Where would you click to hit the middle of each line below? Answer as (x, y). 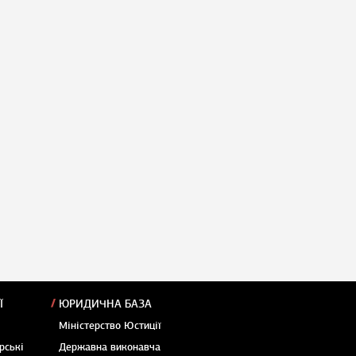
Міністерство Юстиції (110, 326)
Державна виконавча (110, 348)
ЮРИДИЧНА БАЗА (105, 304)
